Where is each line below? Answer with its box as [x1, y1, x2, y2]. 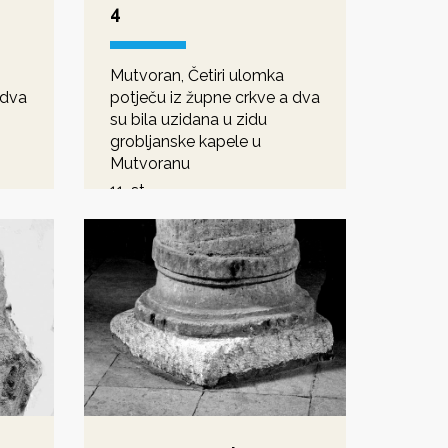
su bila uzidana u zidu [109, 109, 267, 129]
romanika [109, 202, 178, 222]
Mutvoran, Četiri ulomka [109, 65, 284, 85]
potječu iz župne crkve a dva [109, 87, 320, 107]
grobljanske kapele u [109, 131, 261, 151]
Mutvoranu [109, 153, 190, 173]
